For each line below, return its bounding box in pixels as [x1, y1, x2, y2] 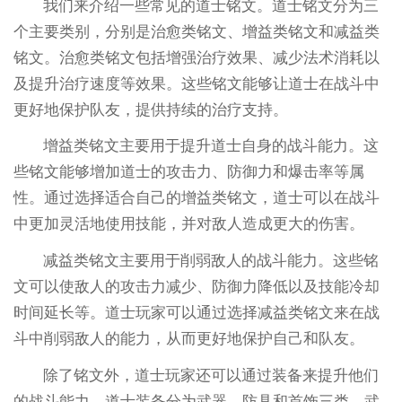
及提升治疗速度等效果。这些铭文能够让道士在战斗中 [13, 74, 380, 92]
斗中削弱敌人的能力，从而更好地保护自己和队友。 [13, 330, 364, 348]
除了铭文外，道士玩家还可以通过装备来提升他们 [43, 367, 380, 385]
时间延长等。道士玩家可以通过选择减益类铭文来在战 [13, 304, 380, 322]
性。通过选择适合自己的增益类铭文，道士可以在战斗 [13, 189, 380, 207]
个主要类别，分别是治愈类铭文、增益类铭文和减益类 [13, 22, 380, 40]
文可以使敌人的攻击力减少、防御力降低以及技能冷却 [13, 278, 380, 296]
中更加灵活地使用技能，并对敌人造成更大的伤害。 [13, 215, 364, 233]
